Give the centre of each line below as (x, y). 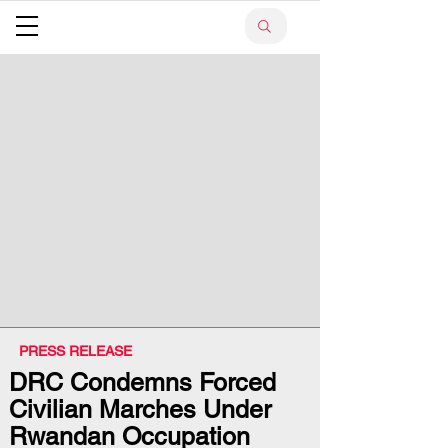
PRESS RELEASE (75, 351)
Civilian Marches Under (140, 409)
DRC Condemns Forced (142, 382)
